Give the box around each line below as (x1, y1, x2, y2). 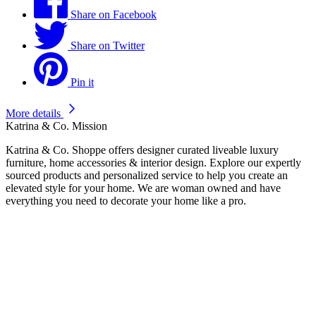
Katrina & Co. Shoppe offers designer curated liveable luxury (6, 144, 279, 157)
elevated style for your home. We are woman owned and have (6, 182, 281, 195)
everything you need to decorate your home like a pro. (6, 195, 246, 207)
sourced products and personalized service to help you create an (6, 169, 288, 182)
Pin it (71, 76, 94, 89)
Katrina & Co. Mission (6, 120, 107, 133)
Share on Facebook (71, 8, 157, 21)
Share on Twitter (71, 39, 145, 52)
